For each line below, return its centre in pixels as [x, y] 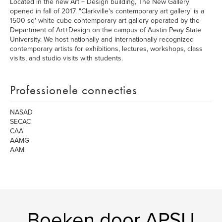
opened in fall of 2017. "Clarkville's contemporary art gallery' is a [107, 11]
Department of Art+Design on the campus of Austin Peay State [106, 30]
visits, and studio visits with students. [66, 58]
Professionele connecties [74, 90]
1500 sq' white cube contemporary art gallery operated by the [105, 21]
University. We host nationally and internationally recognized [102, 39]
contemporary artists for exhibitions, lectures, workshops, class [106, 49]
